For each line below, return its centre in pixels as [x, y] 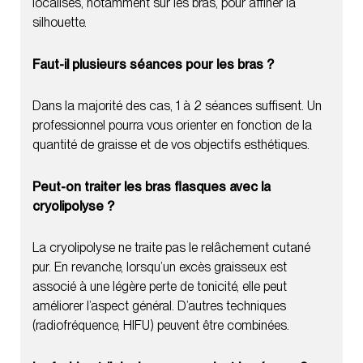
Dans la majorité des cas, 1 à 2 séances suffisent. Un [177, 105]
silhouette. [60, 22]
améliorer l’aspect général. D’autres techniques [159, 305]
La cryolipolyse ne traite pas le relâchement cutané [171, 247]
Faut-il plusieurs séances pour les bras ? [153, 64]
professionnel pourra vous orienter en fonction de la [172, 125]
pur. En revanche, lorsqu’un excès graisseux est [160, 267]
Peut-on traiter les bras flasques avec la [152, 186]
